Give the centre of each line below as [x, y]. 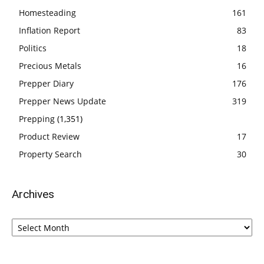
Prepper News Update [62, 101]
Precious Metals [50, 66]
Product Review [49, 137]
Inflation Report [49, 31]
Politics [33, 48]
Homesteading [47, 13]
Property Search [50, 154]
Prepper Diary [46, 84]
